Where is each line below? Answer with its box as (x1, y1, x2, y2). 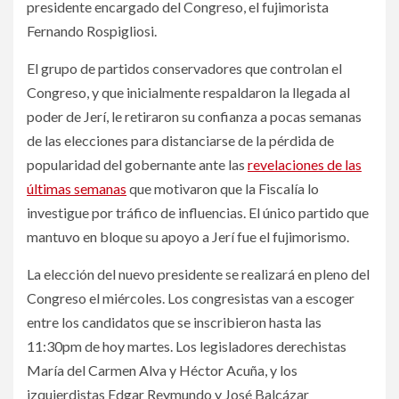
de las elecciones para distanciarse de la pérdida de (27, 131, 334, 149)
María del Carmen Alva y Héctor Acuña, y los (27, 361, 297, 379)
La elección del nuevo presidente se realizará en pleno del (27, 265, 370, 282)
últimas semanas (27, 179, 126, 197)
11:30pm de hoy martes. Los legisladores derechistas (27, 337, 346, 354)
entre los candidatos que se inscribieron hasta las (27, 313, 322, 330)
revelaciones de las (248, 155, 362, 173)
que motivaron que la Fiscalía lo (126, 179, 319, 197)
